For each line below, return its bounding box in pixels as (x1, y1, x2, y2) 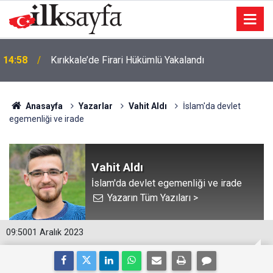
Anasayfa (23, 101, 63, 111)
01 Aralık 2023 (27, 227, 83, 238)
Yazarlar (78, 101, 113, 111)
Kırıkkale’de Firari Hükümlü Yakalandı (51, 54, 204, 66)
